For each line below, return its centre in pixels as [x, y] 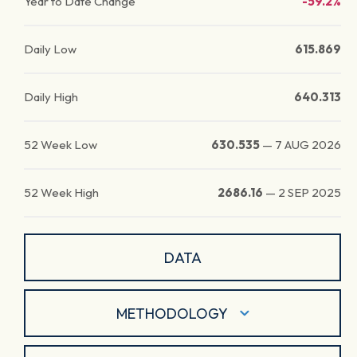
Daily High [51, 97]
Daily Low [50, 49]
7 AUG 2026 [308, 145]
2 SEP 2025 [310, 192]
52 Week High [61, 192]
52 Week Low [61, 145]
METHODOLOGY [172, 313]
